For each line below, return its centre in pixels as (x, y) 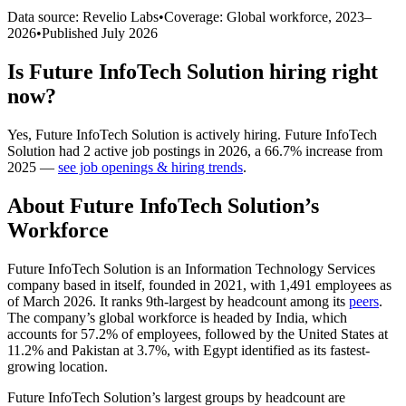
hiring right (321, 71)
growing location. (58, 366)
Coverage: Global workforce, (250, 16)
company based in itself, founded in (111, 285)
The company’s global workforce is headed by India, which (177, 317)
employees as (352, 285)
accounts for (44, 333)
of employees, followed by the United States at (253, 333)
